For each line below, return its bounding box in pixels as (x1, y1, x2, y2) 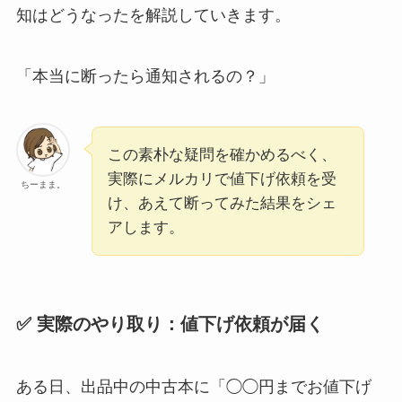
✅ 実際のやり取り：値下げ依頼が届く (15, 314, 324, 335)
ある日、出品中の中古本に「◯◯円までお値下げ (15, 377, 371, 396)
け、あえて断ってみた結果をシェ (107, 195, 336, 213)
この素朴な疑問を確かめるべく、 (107, 146, 336, 164)
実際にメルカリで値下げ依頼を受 (107, 170, 336, 188)
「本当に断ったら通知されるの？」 (15, 67, 275, 86)
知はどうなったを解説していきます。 (15, 6, 291, 25)
